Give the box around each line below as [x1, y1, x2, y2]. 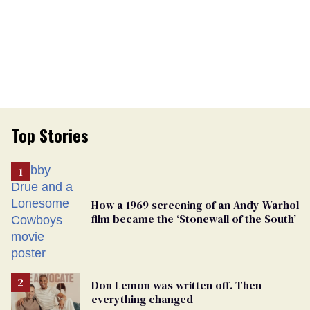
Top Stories [11, 122, 89, 147]
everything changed [91, 291, 193, 307]
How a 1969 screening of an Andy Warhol [91, 197, 299, 212]
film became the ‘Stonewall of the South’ [91, 210, 296, 226]
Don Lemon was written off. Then [91, 277, 262, 293]
